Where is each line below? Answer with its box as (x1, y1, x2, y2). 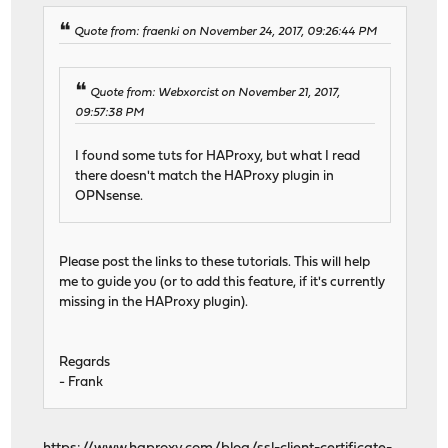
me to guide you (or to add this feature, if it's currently (59, 275, 386, 289)
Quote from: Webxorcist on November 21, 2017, (90, 86, 341, 99)
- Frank (59, 375, 104, 389)
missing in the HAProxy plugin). (59, 295, 249, 309)
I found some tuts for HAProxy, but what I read (75, 149, 361, 163)
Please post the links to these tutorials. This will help (59, 255, 371, 269)
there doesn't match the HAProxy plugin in (75, 169, 335, 183)
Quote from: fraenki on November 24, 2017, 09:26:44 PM (74, 26, 378, 39)
